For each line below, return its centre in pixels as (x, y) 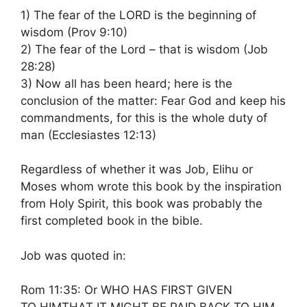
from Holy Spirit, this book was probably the (142, 204)
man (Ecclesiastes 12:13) (88, 135)
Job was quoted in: (73, 255)
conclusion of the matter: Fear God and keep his (153, 100)
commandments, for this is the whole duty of (144, 118)
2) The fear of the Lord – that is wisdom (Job (144, 49)
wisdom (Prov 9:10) (74, 32)
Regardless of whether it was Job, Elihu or (137, 169)
